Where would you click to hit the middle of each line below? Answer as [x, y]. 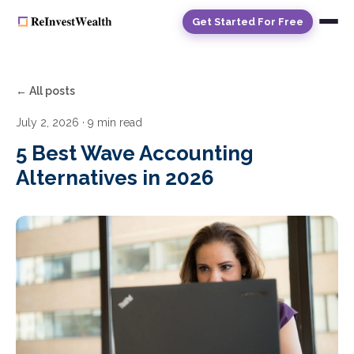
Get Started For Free [248, 21]
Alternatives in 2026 [115, 178]
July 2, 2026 [47, 122]
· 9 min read [111, 122]
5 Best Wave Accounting [135, 153]
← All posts [45, 91]
